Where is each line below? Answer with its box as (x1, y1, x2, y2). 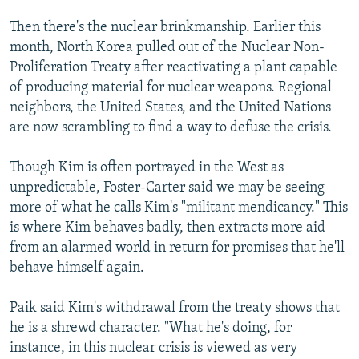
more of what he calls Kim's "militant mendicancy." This (10, 200, 348, 216)
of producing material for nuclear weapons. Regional (10, 79, 332, 95)
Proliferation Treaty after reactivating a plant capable (10, 59, 337, 75)
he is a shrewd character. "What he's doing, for (10, 320, 292, 336)
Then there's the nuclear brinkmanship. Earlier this (10, 19, 321, 35)
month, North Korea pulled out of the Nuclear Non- (10, 39, 325, 55)
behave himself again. (10, 260, 144, 276)
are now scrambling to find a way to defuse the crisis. (10, 119, 332, 135)
